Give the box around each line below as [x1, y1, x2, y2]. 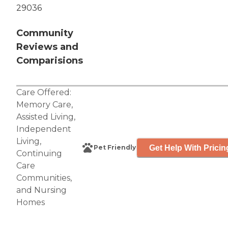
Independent [16, 124, 71, 134]
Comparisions [16, 55, 83, 67]
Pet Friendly [94, 144, 136, 152]
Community [16, 27, 73, 39]
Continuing [16, 149, 62, 159]
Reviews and [16, 41, 78, 53]
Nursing [34, 185, 67, 195]
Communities [16, 173, 70, 183]
